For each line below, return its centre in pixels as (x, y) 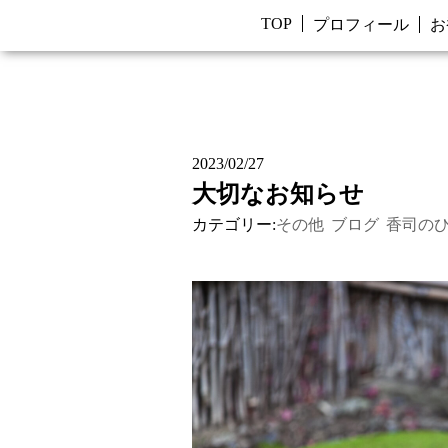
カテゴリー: (234, 224)
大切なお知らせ (278, 194)
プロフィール (360, 24)
